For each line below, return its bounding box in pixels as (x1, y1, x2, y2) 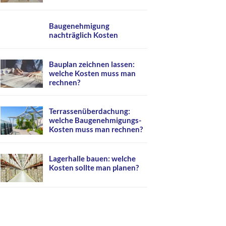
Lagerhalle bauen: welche (49, 153, 136, 163)
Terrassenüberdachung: (49, 106, 130, 116)
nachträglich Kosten (49, 30, 118, 39)
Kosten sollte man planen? (49, 162, 139, 172)
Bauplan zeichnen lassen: (49, 59, 135, 69)
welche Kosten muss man (49, 68, 136, 78)
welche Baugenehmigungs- (49, 116, 141, 125)
